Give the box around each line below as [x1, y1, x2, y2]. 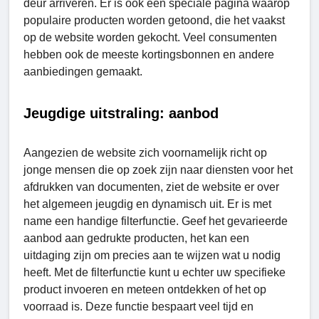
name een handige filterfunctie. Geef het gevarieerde [23, 214, 288, 227]
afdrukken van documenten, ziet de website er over [23, 180, 279, 193]
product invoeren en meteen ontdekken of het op [23, 283, 266, 296]
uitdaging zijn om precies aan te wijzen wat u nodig [23, 249, 281, 261]
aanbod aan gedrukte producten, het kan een [23, 231, 249, 244]
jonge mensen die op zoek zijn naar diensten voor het [23, 163, 293, 176]
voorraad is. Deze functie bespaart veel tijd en [23, 300, 253, 313]
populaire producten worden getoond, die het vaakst [23, 14, 285, 26]
